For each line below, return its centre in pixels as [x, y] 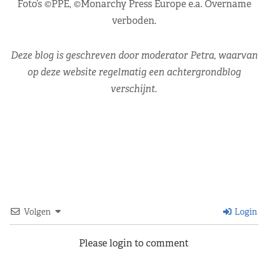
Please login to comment [134, 243]
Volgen [37, 212]
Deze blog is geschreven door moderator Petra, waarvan [134, 56]
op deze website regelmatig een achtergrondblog [134, 72]
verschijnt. [134, 89]
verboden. [134, 21]
